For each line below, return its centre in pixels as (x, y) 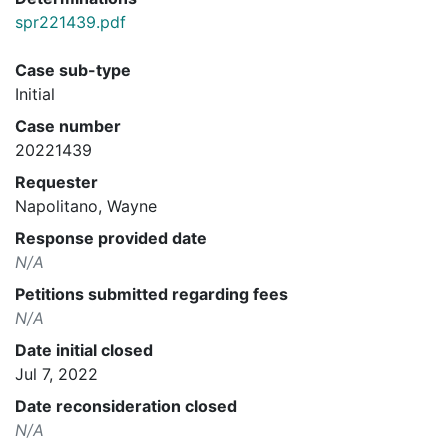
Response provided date (111, 237)
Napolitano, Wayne (86, 205)
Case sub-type (73, 69)
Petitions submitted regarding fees (151, 293)
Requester (56, 181)
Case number (68, 125)
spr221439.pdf (70, 21)
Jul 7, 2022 (56, 373)
